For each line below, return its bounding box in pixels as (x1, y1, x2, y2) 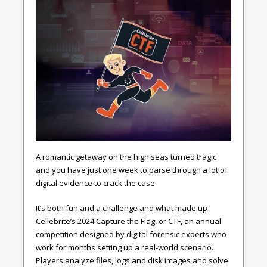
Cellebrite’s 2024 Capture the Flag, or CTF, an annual (36, 215, 221, 226)
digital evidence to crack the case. (36, 178, 157, 189)
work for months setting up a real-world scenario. (36, 241, 213, 253)
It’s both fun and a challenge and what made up (36, 202, 207, 213)
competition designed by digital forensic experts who (36, 228, 226, 240)
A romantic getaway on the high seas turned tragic (36, 151, 216, 163)
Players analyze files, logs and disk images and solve (36, 254, 228, 266)
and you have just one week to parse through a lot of (36, 164, 228, 176)
